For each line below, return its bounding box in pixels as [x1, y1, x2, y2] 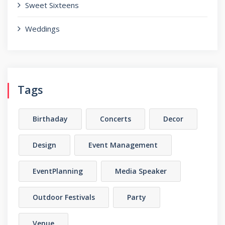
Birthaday [33, 114, 68, 124]
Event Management [88, 140, 158, 150]
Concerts [100, 114, 131, 124]
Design [33, 140, 56, 150]
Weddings [25, 24, 60, 34]
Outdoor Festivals [33, 192, 95, 202]
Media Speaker [115, 166, 167, 176]
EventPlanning [33, 166, 83, 176]
